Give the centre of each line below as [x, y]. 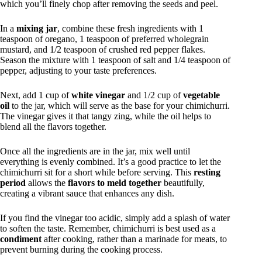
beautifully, [183, 183]
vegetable [201, 95]
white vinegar [98, 95]
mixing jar [37, 29]
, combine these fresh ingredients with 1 [130, 29]
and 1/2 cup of [154, 95]
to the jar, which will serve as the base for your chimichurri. [120, 106]
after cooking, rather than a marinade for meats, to [134, 239]
